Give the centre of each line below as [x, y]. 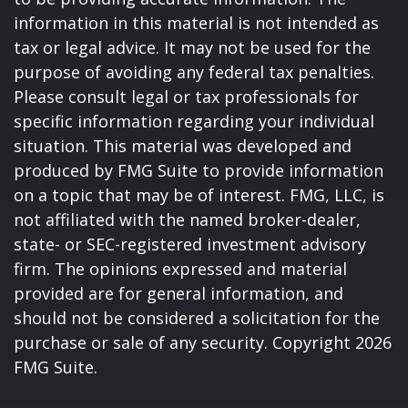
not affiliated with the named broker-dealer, [187, 219]
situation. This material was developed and [183, 146]
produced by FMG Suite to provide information [199, 170]
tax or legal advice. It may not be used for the [192, 47]
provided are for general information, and [178, 293]
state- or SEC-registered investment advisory [190, 244]
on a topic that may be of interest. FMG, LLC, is [199, 195]
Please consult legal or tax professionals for [186, 97]
